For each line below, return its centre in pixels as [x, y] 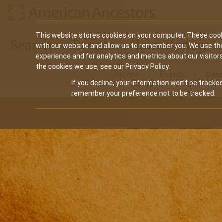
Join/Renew [172, 45]
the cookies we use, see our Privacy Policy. [103, 66]
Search [31, 45]
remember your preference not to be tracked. [143, 93]
